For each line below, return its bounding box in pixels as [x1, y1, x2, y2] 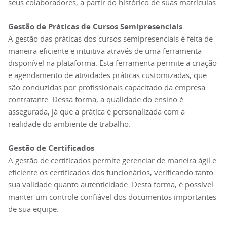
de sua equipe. [8, 204, 59, 214]
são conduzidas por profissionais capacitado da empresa [8, 82, 205, 93]
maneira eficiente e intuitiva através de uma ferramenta [8, 46, 202, 56]
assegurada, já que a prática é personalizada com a [8, 106, 185, 117]
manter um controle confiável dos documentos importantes [8, 192, 216, 202]
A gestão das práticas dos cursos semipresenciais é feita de [8, 33, 213, 44]
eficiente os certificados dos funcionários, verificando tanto [8, 167, 213, 178]
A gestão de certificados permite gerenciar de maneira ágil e [8, 155, 216, 166]
